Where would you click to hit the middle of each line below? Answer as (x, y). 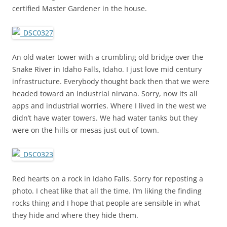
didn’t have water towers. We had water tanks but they (105, 118)
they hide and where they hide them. (75, 215)
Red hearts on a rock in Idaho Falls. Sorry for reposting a (108, 178)
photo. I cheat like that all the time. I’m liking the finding (107, 191)
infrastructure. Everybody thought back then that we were (111, 81)
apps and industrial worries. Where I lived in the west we (109, 105)
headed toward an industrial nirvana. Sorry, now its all (105, 93)
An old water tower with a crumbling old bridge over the (108, 57)
